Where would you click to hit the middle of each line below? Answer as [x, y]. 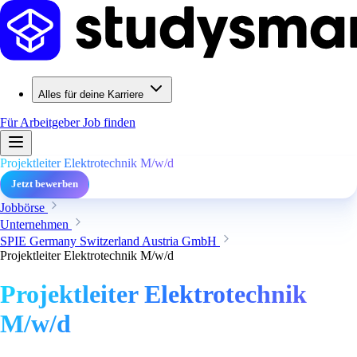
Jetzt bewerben [45, 184]
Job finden [109, 122]
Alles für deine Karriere [91, 94]
